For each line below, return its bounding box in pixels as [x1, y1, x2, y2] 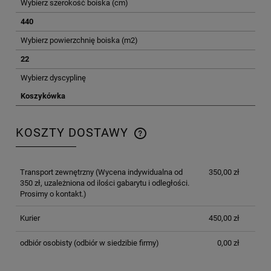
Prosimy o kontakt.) [19, 189, 87, 198]
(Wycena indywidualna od [93, 167, 183, 177]
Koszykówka [21, 91, 65, 101]
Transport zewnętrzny [19, 167, 94, 177]
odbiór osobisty [19, 238, 72, 248]
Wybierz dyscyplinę [21, 73, 86, 83]
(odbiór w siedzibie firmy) [71, 238, 159, 248]
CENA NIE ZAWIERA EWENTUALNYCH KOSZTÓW [28, 135, 220, 145]
